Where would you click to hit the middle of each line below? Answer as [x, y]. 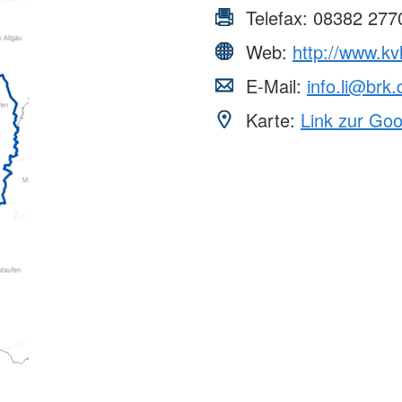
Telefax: [277, 18]
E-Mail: [274, 86]
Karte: [271, 120]
